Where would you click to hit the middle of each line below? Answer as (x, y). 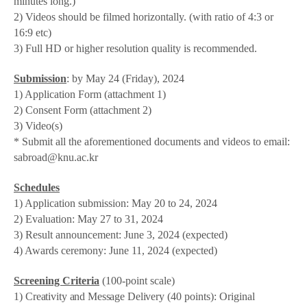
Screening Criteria (57, 281)
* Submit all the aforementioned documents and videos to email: (152, 142)
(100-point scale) (138, 281)
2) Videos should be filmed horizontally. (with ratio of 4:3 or (144, 17)
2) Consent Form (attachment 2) (83, 110)
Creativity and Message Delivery (95, 296)
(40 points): (193, 296)
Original (237, 296)
